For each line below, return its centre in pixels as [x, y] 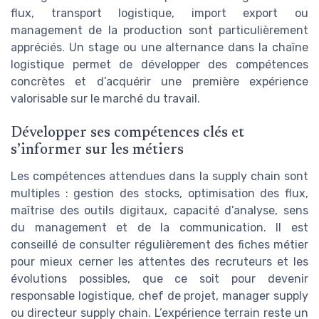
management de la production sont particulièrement [159, 31]
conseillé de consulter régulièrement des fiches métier [159, 244]
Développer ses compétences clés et [127, 133]
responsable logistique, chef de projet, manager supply [159, 296]
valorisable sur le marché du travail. [105, 99]
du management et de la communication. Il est [159, 227]
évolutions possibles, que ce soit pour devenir [159, 278]
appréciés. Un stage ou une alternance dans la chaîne [159, 48]
